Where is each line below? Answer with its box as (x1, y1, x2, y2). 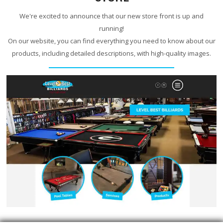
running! (99, 24, 124, 33)
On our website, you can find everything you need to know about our (7, 36, 216, 46)
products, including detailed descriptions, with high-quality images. (12, 49, 211, 58)
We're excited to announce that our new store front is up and (19, 11, 204, 21)
